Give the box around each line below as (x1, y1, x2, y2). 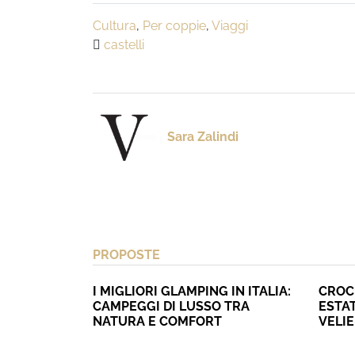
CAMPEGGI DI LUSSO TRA (93, 299, 250, 314)
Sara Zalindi (167, 129, 239, 145)
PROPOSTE (93, 247, 160, 262)
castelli (104, 37, 144, 52)
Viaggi (212, 18, 248, 33)
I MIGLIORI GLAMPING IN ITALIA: (93, 284, 291, 299)
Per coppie (143, 18, 206, 33)
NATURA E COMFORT (93, 314, 222, 329)
